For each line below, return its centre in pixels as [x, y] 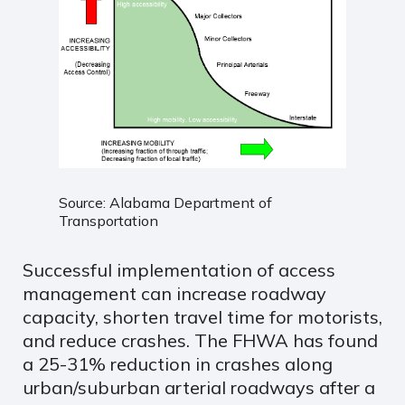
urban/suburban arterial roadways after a [199, 387]
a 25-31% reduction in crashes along [178, 363]
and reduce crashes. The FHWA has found [200, 340]
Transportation [108, 220]
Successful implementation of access [179, 269]
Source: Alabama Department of [165, 202]
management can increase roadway [174, 293]
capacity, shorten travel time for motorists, [202, 316]
